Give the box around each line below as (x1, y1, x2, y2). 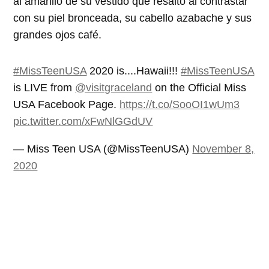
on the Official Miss (152, 81, 247, 94)
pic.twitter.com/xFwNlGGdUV (13, 115, 153, 127)
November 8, (192, 142, 255, 155)
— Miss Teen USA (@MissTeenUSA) (13, 142, 193, 155)
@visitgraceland (75, 81, 153, 94)
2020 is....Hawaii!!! (86, 64, 181, 77)
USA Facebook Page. (13, 98, 120, 110)
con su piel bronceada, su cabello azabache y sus (13, 11, 252, 24)
